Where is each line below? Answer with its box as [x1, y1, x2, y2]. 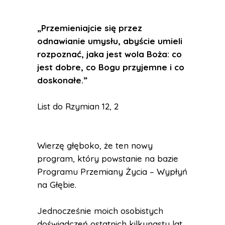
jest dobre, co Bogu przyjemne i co [37, 62, 184, 72]
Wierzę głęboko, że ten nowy [37, 140, 153, 151]
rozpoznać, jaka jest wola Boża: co [37, 49, 182, 59]
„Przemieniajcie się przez [37, 23, 142, 33]
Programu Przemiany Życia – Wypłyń [37, 166, 187, 177]
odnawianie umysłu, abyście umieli [37, 36, 182, 46]
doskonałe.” [37, 75, 87, 85]
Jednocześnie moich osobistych [37, 205, 163, 216]
